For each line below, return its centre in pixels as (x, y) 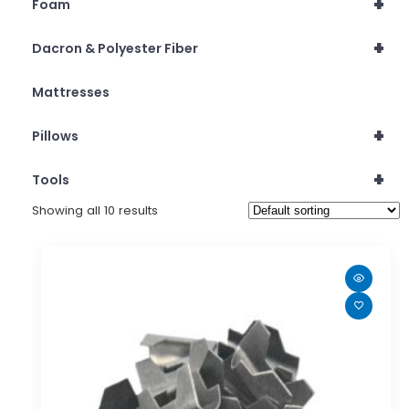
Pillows (55, 136)
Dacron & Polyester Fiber (115, 48)
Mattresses (71, 92)
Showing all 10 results (95, 210)
